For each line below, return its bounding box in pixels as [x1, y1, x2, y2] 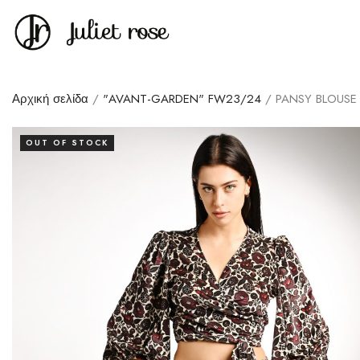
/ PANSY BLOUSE [261, 90, 357, 108]
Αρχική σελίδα [12, 90, 88, 108]
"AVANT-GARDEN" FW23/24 [103, 90, 261, 108]
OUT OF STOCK [26, 137, 108, 149]
